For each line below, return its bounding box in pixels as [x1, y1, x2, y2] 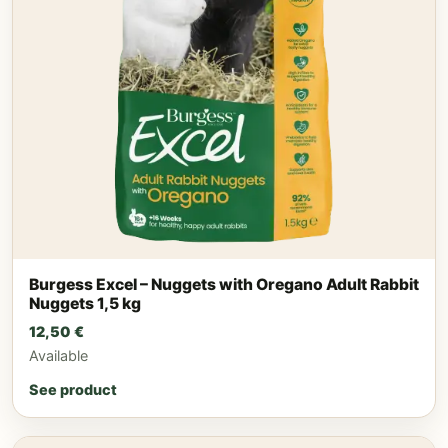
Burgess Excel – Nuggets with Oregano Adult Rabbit [29, 274, 419, 294]
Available [29, 347, 88, 365]
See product [29, 381, 117, 399]
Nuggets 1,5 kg [29, 293, 141, 313]
